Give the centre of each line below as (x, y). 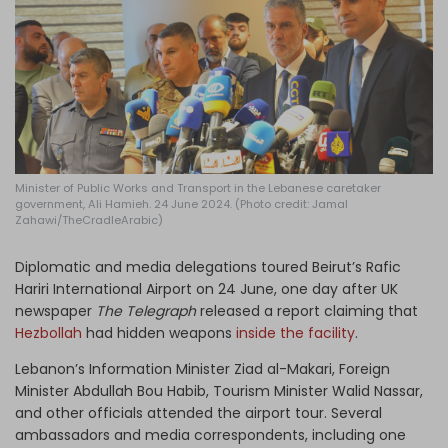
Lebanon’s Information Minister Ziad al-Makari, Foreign (202, 368)
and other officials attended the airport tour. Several (198, 412)
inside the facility (295, 332)
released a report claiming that (309, 310)
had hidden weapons (159, 332)
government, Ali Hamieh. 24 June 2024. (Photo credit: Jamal (181, 203)
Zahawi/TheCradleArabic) (89, 219)
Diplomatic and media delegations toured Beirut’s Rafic (208, 266)
